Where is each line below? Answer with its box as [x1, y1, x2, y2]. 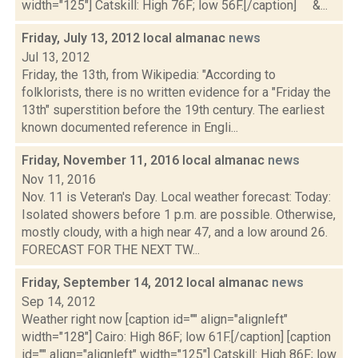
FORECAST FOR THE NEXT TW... [22, 242, 200, 257]
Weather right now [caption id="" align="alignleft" [22, 312, 288, 327]
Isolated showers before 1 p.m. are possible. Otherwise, [22, 207, 336, 222]
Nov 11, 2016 [22, 172, 96, 187]
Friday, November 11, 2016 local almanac [22, 153, 268, 168]
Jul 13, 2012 [22, 50, 90, 65]
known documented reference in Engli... [22, 120, 238, 135]
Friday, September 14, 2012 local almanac [22, 275, 272, 290]
